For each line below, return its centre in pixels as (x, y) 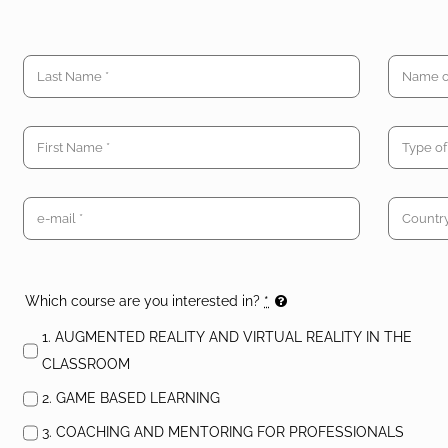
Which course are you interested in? (145, 301)
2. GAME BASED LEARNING (131, 398)
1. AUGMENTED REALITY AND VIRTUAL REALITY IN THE (227, 337)
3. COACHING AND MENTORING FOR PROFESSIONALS (223, 432)
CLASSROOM (86, 364)
